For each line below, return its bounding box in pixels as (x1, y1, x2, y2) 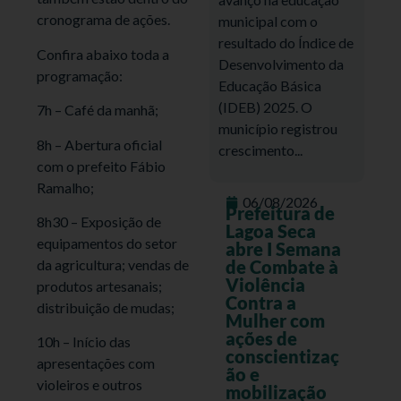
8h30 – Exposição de (37, 212, 162, 230)
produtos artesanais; (37, 277, 163, 294)
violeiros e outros (37, 376, 143, 394)
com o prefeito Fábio (37, 157, 166, 175)
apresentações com (37, 354, 156, 372)
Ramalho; (37, 178, 95, 196)
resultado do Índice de (218, 33, 354, 51)
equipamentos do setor (37, 234, 178, 252)
